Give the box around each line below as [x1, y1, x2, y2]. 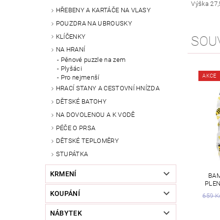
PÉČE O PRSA [55, 124, 96, 132]
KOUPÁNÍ [50, 190, 81, 198]
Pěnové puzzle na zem [60, 56, 126, 64]
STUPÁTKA [55, 150, 88, 158]
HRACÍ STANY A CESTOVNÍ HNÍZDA [55, 84, 160, 92]
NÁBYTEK [50, 209, 82, 218]
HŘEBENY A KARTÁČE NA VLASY [55, 6, 151, 14]
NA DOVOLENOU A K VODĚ [55, 110, 135, 118]
